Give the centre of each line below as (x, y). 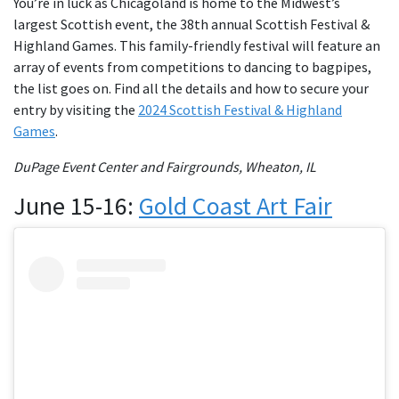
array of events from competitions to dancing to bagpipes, (192, 67)
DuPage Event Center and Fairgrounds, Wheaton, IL (165, 167)
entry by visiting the (76, 110)
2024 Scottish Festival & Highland (240, 110)
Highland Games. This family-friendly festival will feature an (197, 46)
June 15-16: (76, 206)
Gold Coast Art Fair (236, 206)
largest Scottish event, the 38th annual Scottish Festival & (191, 24)
